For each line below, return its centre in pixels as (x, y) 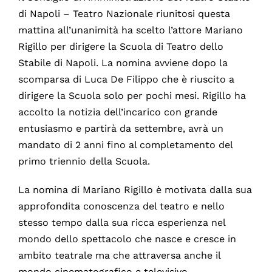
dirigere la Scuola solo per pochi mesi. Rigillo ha (132, 96)
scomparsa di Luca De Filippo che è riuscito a (126, 80)
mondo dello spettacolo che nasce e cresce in (127, 239)
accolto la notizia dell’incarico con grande (117, 112)
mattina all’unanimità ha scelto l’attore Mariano (130, 30)
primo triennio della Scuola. (84, 161)
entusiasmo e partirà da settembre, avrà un (121, 129)
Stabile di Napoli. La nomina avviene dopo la (123, 63)
